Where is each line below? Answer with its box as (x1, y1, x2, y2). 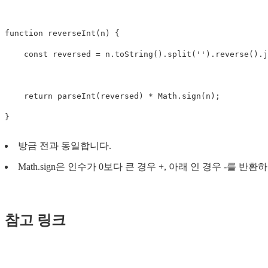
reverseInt (48, 28, 96, 38)
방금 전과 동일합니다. (18, 140, 111, 151)
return (24, 91, 53, 100)
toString (115, 49, 153, 59)
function (5, 28, 43, 38)
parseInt (57, 91, 96, 100)
